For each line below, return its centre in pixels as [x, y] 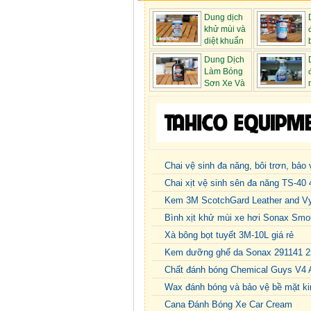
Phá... [163, 95]
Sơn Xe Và [225, 84]
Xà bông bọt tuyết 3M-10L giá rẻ [229, 235]
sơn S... [271, 95]
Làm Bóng [224, 72]
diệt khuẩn [224, 41]
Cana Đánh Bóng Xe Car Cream [228, 304]
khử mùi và [225, 30]
